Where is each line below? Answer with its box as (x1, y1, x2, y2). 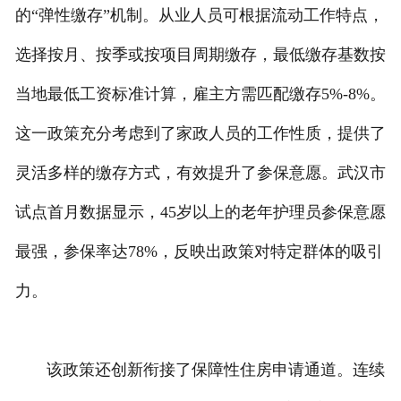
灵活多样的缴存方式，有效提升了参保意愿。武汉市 (14, 164, 386, 183)
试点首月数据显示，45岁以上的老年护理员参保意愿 (14, 203, 386, 222)
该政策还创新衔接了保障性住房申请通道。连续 (14, 361, 385, 380)
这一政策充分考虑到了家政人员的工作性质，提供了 (14, 124, 386, 143)
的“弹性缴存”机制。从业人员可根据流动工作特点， (14, 6, 384, 25)
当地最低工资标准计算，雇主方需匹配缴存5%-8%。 (14, 85, 386, 104)
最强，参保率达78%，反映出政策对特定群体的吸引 (14, 243, 383, 261)
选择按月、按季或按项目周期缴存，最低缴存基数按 (14, 46, 386, 64)
